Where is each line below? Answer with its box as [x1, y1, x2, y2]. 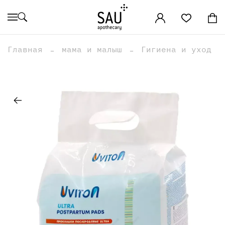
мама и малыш [62, 44, 122, 55]
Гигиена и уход [141, 44, 211, 55]
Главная [8, 44, 43, 55]
